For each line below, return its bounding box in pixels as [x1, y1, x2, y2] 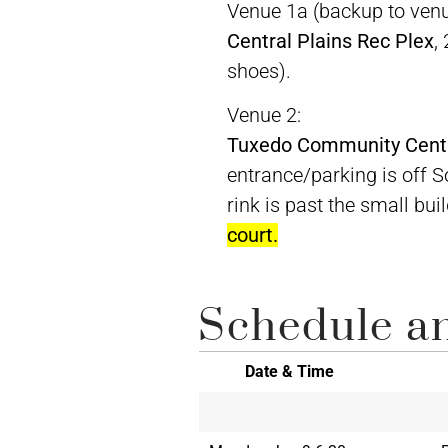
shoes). [226, 58, 291, 83]
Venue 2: [226, 103, 301, 128]
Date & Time [244, 361, 334, 381]
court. [226, 223, 278, 248]
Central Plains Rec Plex [226, 28, 434, 53]
